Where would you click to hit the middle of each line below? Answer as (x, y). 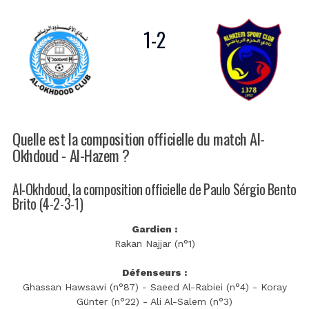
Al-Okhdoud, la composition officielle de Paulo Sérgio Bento (154, 189)
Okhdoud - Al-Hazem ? (71, 154)
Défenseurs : (154, 273)
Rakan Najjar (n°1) (154, 244)
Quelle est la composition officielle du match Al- (139, 138)
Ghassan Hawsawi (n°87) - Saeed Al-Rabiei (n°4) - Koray (154, 287)
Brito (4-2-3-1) (48, 203)
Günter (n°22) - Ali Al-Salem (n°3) (154, 302)
